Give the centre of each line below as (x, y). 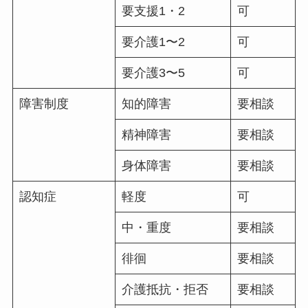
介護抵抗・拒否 (165, 289)
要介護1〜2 (153, 42)
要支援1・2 (153, 11)
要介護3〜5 (153, 73)
